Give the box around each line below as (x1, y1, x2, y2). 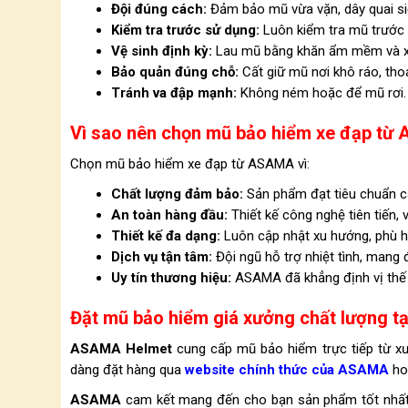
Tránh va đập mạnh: (111, 85, 237, 101)
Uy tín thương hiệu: (111, 270, 231, 286)
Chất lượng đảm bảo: (111, 186, 243, 202)
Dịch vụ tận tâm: (111, 249, 212, 265)
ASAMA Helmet (70, 341, 173, 357)
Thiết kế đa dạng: (111, 228, 220, 244)
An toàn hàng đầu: (111, 207, 228, 223)
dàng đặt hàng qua (70, 362, 185, 378)
